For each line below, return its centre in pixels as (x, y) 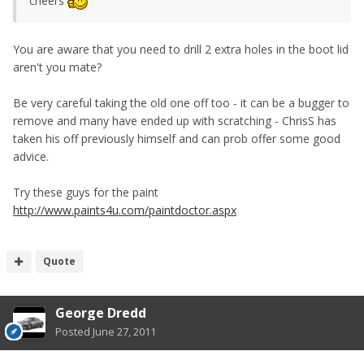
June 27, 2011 (124, 331)
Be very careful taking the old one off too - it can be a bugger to (181, 102)
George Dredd (101, 312)
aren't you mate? (57, 67)
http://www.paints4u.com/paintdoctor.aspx (125, 210)
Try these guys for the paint (86, 192)
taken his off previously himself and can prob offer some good (177, 138)
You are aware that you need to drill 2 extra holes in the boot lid (181, 49)
